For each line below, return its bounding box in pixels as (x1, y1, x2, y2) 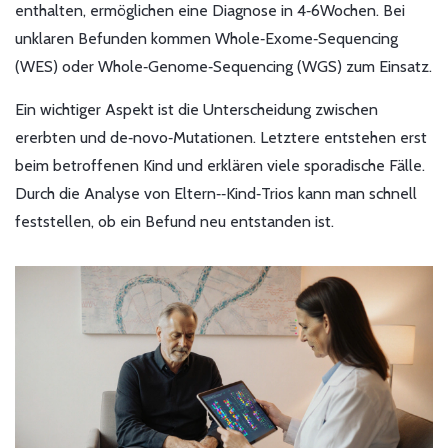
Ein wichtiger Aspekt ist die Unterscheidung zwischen (15, 100, 378, 120)
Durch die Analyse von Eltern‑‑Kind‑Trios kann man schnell (15, 184, 417, 204)
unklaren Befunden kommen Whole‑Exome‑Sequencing (15, 29, 398, 49)
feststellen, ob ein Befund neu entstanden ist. (15, 212, 334, 232)
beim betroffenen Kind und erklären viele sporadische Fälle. (15, 156, 425, 176)
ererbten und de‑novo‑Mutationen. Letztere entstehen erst (15, 128, 427, 148)
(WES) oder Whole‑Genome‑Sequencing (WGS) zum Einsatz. (15, 57, 432, 77)
